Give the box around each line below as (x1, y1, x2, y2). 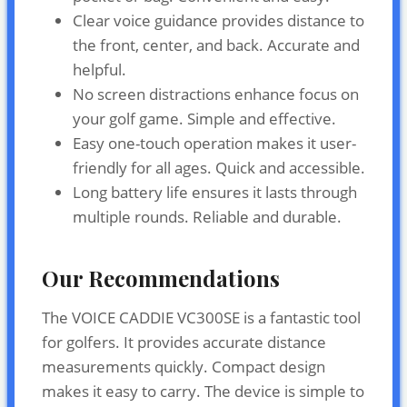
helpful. (73, 58, 126, 80)
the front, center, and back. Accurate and (73, 34, 360, 55)
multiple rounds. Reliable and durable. (73, 205, 342, 227)
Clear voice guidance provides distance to (73, 9, 364, 31)
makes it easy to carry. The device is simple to (42, 380, 364, 402)
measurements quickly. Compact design (42, 355, 325, 377)
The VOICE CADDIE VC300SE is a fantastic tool (42, 306, 361, 328)
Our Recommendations (42, 263, 280, 293)
